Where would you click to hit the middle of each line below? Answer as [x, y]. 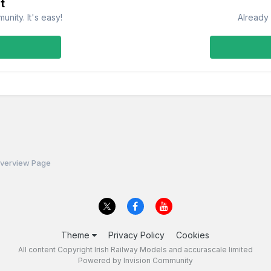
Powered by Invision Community [135, 260]
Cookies [193, 235]
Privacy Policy [137, 235]
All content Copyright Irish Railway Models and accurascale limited [135, 249]
